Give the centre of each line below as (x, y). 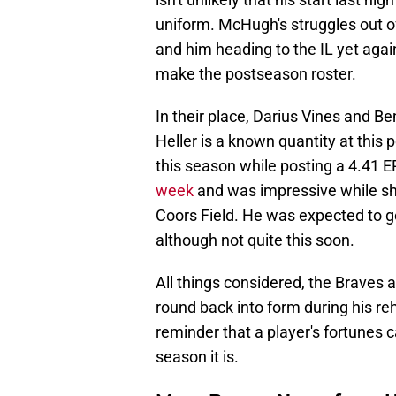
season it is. (197, 357)
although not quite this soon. (255, 240)
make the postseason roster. (256, 74)
